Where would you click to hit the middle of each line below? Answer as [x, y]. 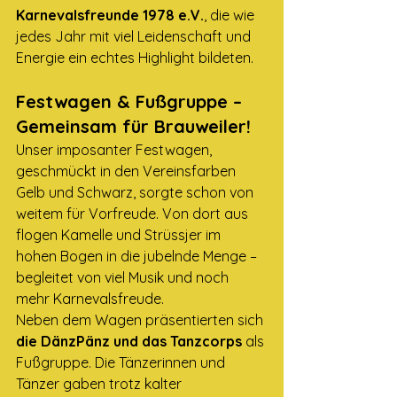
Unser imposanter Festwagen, [116, 150]
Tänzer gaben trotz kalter [101, 384]
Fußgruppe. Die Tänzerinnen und [122, 362]
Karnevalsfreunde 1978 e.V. [110, 15]
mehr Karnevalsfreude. [90, 299]
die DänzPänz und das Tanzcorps [129, 341]
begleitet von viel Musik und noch [124, 277]
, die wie [231, 15]
